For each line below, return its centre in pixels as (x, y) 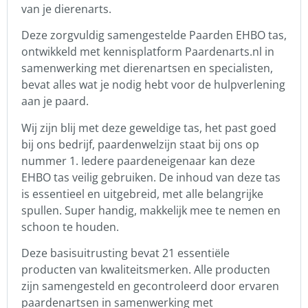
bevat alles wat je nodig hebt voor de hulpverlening (153, 85)
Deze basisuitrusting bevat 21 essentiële (125, 253)
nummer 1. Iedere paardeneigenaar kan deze (138, 161)
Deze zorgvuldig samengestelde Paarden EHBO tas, (154, 35)
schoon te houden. (70, 227)
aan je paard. (55, 101)
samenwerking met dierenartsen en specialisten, (147, 68)
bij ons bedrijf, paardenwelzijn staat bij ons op (140, 144)
